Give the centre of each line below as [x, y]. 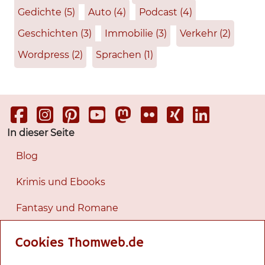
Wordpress [45, 55]
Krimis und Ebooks [61, 182]
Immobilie [130, 34]
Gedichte [41, 12]
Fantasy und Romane [67, 208]
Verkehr [200, 34]
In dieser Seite [41, 133]
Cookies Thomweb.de [80, 243]
